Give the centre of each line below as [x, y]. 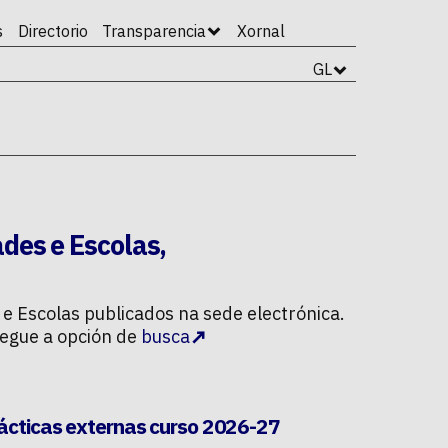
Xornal [260, 31]
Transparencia [154, 31]
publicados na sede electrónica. [212, 314]
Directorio [52, 31]
